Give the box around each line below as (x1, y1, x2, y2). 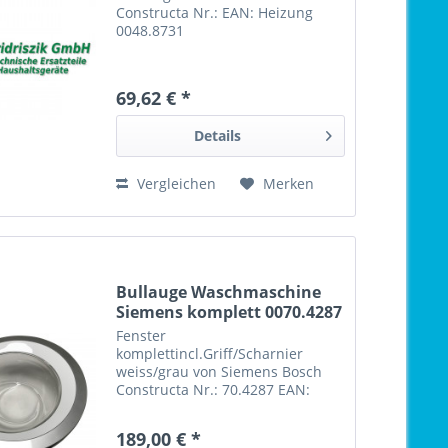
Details (194, 126, 242, 146)
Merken (263, 174, 315, 194)
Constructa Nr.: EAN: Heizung (116, 3, 314, 23)
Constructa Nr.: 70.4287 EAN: (116, 379, 311, 399)
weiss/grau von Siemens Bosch (116, 361, 323, 381)
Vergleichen (133, 174, 217, 194)
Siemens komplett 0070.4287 (116, 300, 343, 323)
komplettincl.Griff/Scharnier (116, 343, 304, 363)
